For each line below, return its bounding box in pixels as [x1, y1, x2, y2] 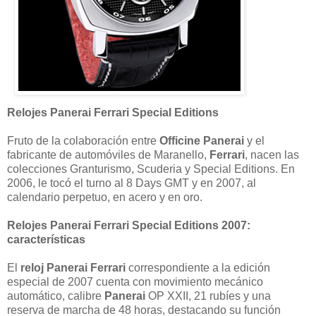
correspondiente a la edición [126, 262, 270, 274]
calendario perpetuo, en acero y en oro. [7, 191, 202, 204]
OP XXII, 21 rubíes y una [145, 290, 271, 303]
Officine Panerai [159, 135, 244, 147]
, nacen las [245, 149, 299, 162]
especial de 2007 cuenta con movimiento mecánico [7, 276, 263, 288]
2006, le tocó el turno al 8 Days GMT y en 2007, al [7, 177, 256, 190]
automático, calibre [7, 290, 104, 303]
